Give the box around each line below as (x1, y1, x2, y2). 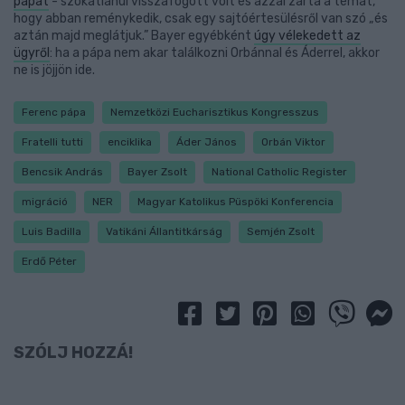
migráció (22, 195, 68, 208)
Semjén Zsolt (247, 225, 315, 238)
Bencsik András (22, 165, 103, 178)
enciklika (108, 136, 152, 148)
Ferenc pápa (22, 106, 86, 118)
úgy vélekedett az (254, 28, 361, 43)
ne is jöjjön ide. (14, 62, 95, 78)
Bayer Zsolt (127, 165, 187, 178)
